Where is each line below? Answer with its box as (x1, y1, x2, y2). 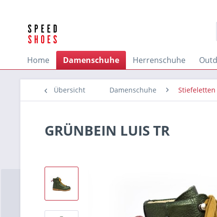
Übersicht (54, 85, 85, 94)
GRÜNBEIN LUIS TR (45, 121, 170, 139)
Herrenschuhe (133, 55, 186, 65)
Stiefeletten (178, 85, 216, 94)
